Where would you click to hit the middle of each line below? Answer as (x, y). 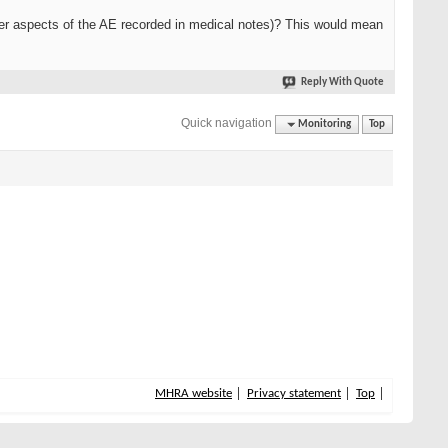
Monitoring (325, 124)
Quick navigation (227, 122)
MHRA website (193, 394)
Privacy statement (294, 394)
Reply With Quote (342, 83)
